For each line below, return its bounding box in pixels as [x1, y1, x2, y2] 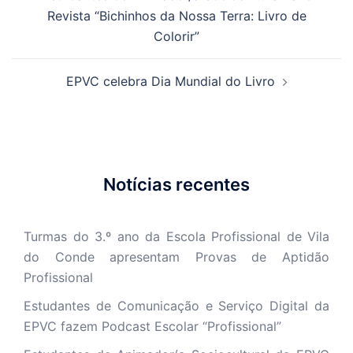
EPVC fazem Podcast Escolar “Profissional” [24, 318, 281, 334]
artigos [11, 14, 76, 38]
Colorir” [154, 28, 199, 44]
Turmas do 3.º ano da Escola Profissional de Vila [24, 228, 329, 244]
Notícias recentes [103, 173, 250, 195]
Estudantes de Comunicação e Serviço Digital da [24, 297, 329, 314]
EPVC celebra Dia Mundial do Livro [65, 72, 275, 89]
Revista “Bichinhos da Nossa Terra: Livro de [46, 7, 307, 24]
